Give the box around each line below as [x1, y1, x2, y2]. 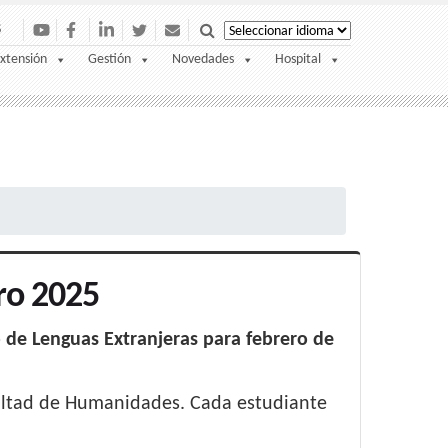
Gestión [88, 52, 131, 68]
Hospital [275, 52, 321, 68]
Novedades [172, 52, 234, 68]
